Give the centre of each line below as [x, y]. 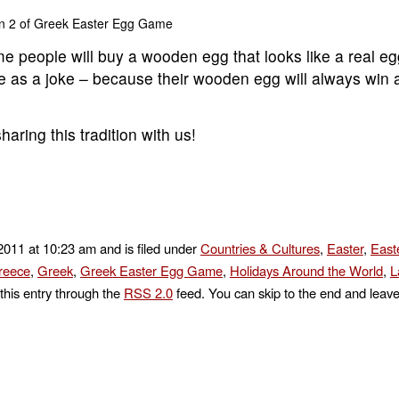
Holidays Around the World [306, 271]
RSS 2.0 [148, 293]
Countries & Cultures [260, 248]
